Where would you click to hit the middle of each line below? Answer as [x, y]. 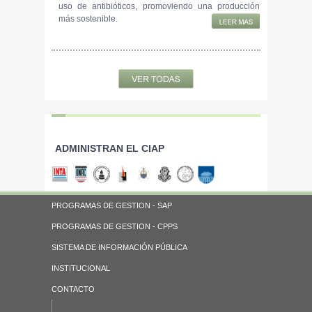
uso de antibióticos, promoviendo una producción [159, 7]
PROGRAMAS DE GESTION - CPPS [115, 227]
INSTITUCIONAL [81, 268]
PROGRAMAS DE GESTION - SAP [112, 206]
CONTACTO [73, 289]
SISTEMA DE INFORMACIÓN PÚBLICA [119, 248]
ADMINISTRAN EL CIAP [110, 149]
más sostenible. [88, 19]
